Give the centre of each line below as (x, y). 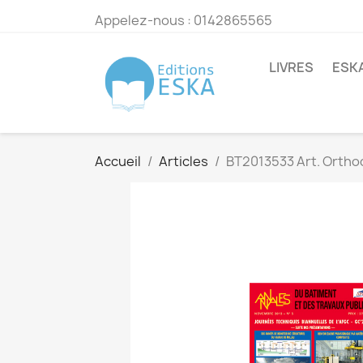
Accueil (118, 162)
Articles (184, 162)
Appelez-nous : (144, 20)
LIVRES (291, 67)
